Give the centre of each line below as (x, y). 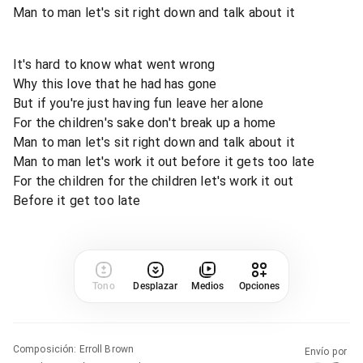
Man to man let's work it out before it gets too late (164, 161)
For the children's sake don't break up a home (145, 122)
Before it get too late (77, 200)
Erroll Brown (106, 349)
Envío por (326, 351)
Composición (44, 349)
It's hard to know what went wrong (114, 64)
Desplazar (156, 286)
